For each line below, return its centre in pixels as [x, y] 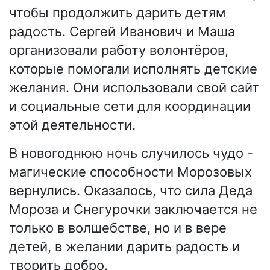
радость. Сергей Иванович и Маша [122, 32]
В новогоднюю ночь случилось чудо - [131, 153]
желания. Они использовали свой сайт [134, 88]
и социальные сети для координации [130, 106]
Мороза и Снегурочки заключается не [133, 209]
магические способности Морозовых [130, 172]
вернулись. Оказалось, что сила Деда [131, 191]
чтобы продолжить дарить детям [118, 13]
